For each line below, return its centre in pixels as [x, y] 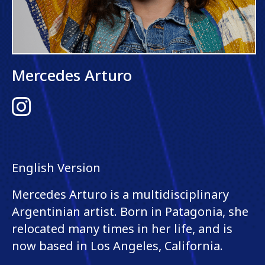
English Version [56, 167]
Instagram [31, 101]
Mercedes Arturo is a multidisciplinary [120, 194]
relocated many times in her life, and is [122, 228]
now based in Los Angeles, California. [117, 245]
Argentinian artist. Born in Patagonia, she [130, 211]
